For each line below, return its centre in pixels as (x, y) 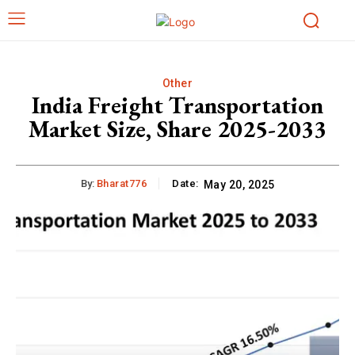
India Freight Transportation (177, 105)
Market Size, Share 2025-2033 (177, 128)
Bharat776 (121, 183)
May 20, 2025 (239, 184)
